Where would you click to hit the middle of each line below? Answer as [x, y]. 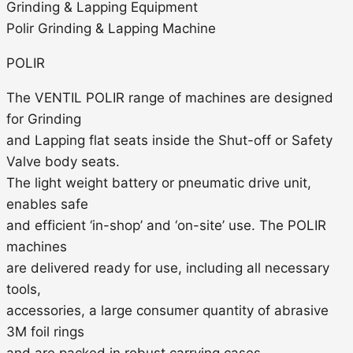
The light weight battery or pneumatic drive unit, [159, 182]
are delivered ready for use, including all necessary [168, 268]
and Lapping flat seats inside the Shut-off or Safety [169, 140]
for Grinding [44, 119]
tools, [24, 289]
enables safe [47, 204]
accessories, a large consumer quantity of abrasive [167, 310]
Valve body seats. [63, 161]
